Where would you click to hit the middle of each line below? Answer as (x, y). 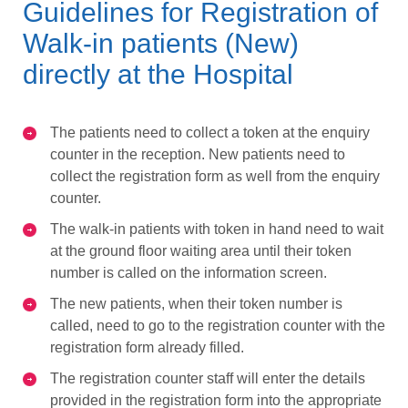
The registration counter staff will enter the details (208, 378)
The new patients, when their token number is (196, 303)
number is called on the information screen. (189, 272)
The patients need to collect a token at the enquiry (210, 132)
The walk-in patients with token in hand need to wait (217, 229)
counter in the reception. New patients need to (198, 154)
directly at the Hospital (158, 74)
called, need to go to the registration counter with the (218, 325)
